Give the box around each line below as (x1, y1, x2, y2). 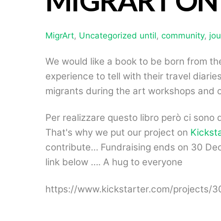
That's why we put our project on (45, 127, 190, 139)
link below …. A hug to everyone (45, 156, 183, 168)
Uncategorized (79, 30, 137, 40)
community (161, 30, 204, 40)
